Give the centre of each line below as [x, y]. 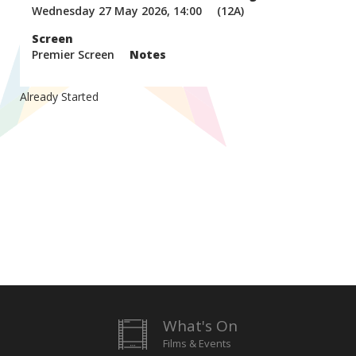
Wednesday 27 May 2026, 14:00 [117, 11]
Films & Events [197, 343]
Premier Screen [73, 54]
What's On [200, 326]
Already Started [59, 97]
